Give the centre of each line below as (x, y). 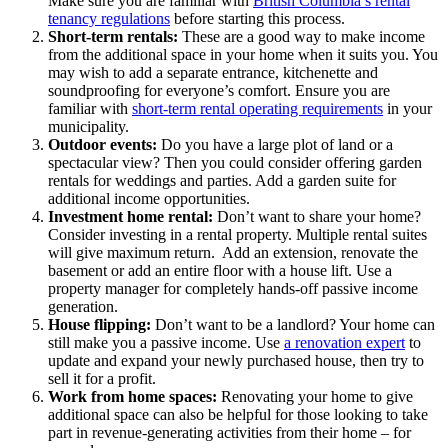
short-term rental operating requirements (257, 108)
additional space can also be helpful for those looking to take (238, 414)
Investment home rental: (130, 216)
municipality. (88, 126)
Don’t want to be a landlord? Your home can (293, 324)
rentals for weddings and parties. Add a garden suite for (222, 180)
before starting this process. (257, 18)
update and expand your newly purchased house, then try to (236, 360)
